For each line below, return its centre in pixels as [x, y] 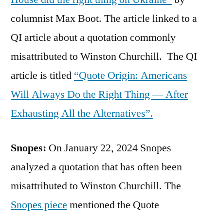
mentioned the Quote [113, 205]
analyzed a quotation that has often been [96, 167]
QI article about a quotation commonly [93, 37]
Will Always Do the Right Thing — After [99, 94]
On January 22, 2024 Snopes [109, 148]
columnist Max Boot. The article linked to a [104, 18]
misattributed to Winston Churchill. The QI [104, 56]
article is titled [42, 75]
